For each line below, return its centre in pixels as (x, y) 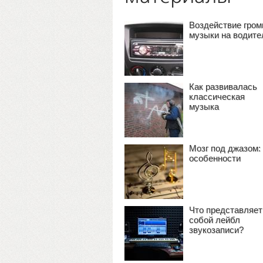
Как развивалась (223, 87)
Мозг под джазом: (225, 148)
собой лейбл (215, 220)
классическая (217, 97)
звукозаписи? (216, 230)
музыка (204, 107)
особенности (215, 158)
